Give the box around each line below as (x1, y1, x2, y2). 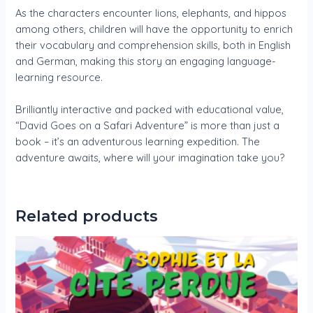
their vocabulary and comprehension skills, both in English (15, 38, 291, 52)
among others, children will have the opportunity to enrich (15, 22, 293, 36)
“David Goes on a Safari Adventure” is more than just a (15, 119, 280, 133)
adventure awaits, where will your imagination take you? (15, 151, 285, 165)
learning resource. (15, 70, 103, 84)
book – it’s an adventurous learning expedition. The (15, 135, 261, 149)
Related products (15, 206, 159, 225)
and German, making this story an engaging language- (15, 54, 277, 68)
